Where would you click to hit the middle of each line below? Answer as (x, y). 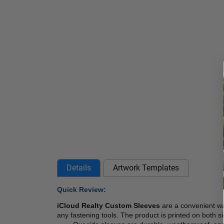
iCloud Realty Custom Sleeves (109, 205)
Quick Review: (81, 189)
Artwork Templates (146, 167)
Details (79, 167)
